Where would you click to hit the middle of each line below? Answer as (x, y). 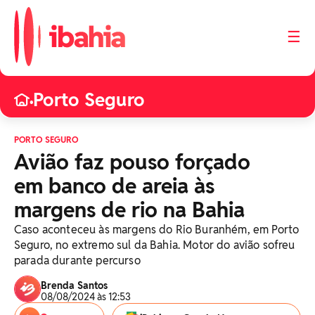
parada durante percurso (77, 261)
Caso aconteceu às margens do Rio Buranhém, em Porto (157, 230)
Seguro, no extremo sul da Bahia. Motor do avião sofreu (155, 245)
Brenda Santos (74, 285)
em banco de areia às (114, 186)
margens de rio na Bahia (129, 210)
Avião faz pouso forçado (132, 162)
